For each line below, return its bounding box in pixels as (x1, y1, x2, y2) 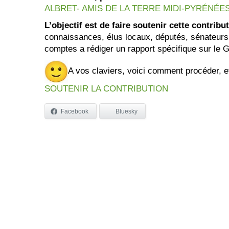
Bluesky (116, 107, 138, 115)
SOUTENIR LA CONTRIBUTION (44, 84, 168, 94)
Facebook (61, 107, 88, 115)
